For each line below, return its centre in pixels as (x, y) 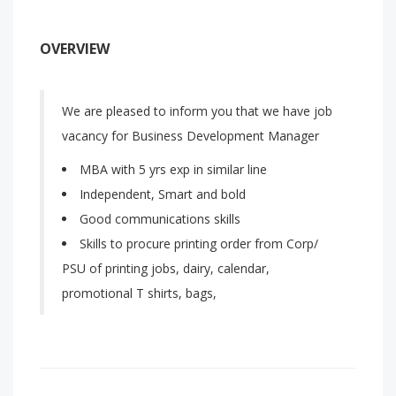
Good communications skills (160, 219)
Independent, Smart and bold (163, 194)
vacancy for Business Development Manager (190, 136)
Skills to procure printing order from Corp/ (199, 244)
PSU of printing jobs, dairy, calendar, (166, 268)
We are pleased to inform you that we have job (197, 111)
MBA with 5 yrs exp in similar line (173, 169)
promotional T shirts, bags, (139, 293)
